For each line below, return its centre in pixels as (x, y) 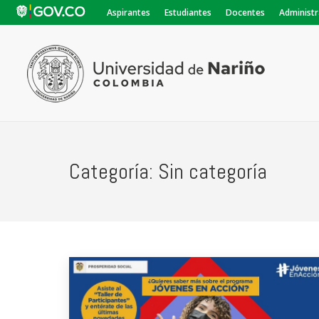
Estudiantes (188, 12)
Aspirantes (129, 12)
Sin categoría (213, 172)
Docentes (245, 12)
